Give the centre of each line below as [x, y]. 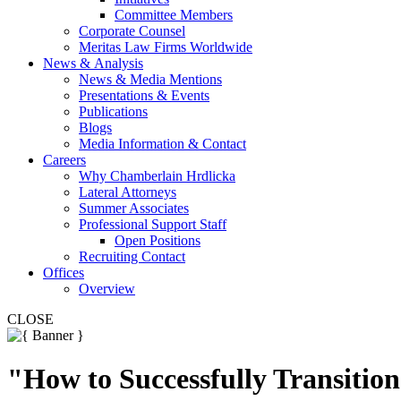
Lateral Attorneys [128, 192]
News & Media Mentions [150, 79]
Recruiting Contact [132, 256]
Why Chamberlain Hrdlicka [157, 176]
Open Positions [158, 240]
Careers [64, 160]
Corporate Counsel [132, 31]
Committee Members [174, 15]
